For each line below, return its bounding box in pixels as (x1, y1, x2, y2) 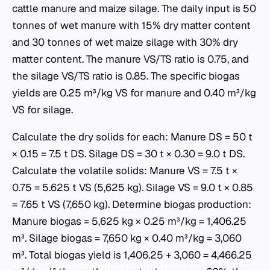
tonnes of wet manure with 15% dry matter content (12, 18, 251, 32)
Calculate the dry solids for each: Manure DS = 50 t (12, 130, 253, 143)
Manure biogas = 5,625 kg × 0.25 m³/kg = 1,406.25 (12, 214, 246, 228)
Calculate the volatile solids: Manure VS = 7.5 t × (12, 163, 237, 177)
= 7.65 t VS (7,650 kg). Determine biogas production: (12, 197, 251, 211)
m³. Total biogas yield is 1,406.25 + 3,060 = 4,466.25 (12, 248, 252, 262)
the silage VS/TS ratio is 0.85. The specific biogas (12, 69, 240, 83)
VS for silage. (12, 102, 73, 116)
